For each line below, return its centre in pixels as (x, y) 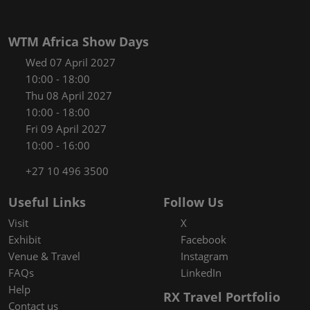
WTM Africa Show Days (79, 42)
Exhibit (25, 240)
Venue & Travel (44, 256)
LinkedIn (201, 273)
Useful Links (47, 202)
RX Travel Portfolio (222, 297)
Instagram (204, 256)
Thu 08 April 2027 (69, 96)
